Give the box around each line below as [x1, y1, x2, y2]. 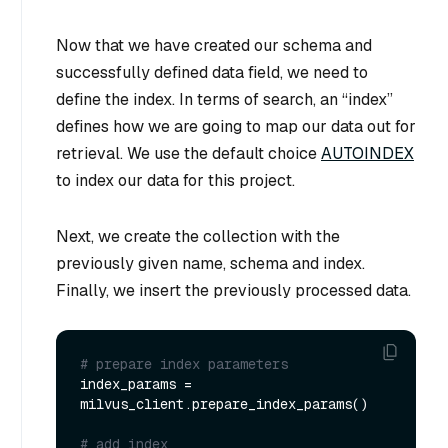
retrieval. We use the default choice [56, 143, 321, 165]
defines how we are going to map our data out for [56, 116, 416, 138]
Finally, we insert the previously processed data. [56, 280, 411, 302]
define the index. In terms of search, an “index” [56, 89, 393, 111]
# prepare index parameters [80, 354, 288, 373]
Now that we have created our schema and [56, 35, 372, 57]
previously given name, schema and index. [56, 253, 365, 275]
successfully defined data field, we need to [56, 62, 368, 84]
